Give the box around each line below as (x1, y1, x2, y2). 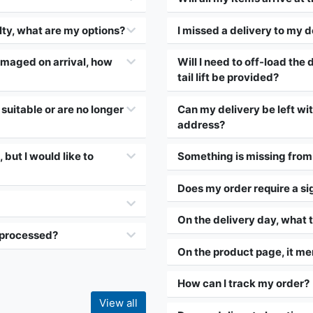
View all (99, 296, 138, 310)
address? (177, 117, 225, 131)
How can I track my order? (177, 277, 310, 291)
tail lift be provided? (177, 71, 279, 85)
